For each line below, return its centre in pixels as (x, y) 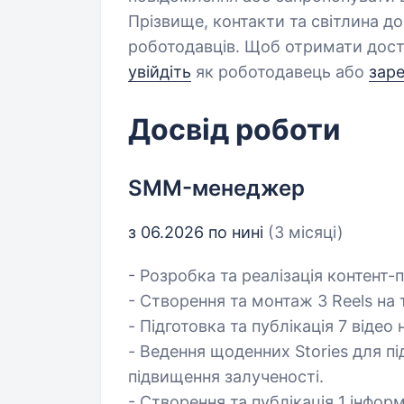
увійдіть (160, 72)
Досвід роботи (234, 129)
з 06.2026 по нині (198, 232)
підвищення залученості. (226, 376)
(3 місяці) (306, 232)
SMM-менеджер (216, 188)
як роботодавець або (280, 72)
